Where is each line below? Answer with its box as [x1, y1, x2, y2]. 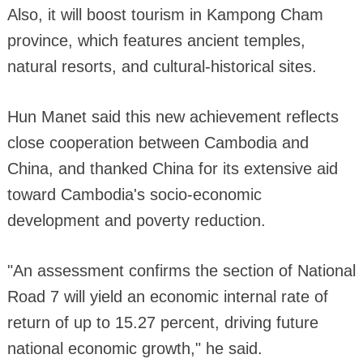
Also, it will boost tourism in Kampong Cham [6, 6, 323, 24]
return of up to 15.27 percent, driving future [6, 314, 318, 332]
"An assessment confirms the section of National [6, 262, 356, 280]
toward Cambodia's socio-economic [6, 186, 262, 204]
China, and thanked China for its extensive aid [6, 160, 338, 178]
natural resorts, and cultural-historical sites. [6, 58, 317, 76]
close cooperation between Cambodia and [6, 134, 309, 152]
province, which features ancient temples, [6, 32, 305, 50]
